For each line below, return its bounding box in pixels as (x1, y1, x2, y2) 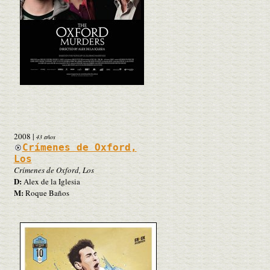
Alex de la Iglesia (21, 175, 80, 187)
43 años (36, 132, 55, 141)
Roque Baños (23, 187, 69, 198)
